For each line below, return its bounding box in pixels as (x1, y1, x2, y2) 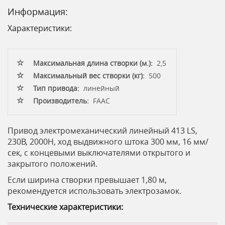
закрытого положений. (8, 158, 97, 169)
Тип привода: (33, 83, 79, 93)
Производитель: (33, 96, 89, 105)
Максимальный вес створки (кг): (33, 71, 145, 80)
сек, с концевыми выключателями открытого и (8, 147, 190, 158)
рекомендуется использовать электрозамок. (8, 185, 181, 196)
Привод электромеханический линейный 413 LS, (8, 125, 197, 136)
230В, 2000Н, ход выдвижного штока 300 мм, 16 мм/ (8, 136, 208, 147)
